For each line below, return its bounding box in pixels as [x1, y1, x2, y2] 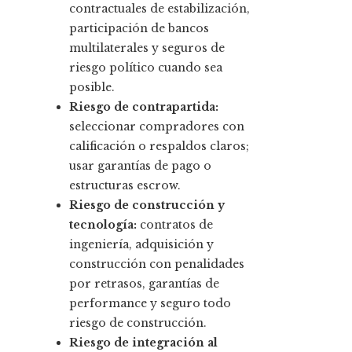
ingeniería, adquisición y [69, 237, 214, 252]
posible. [69, 80, 115, 95]
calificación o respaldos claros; [69, 139, 249, 154]
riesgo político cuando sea [69, 60, 222, 75]
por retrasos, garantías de [69, 277, 219, 291]
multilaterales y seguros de [69, 41, 225, 56]
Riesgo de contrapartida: [69, 100, 218, 115]
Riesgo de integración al [69, 335, 218, 350]
